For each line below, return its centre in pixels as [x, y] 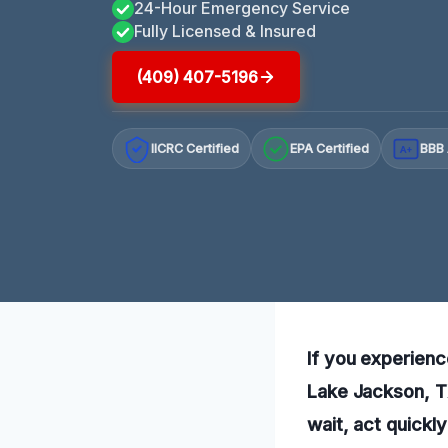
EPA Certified [330, 149]
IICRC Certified [195, 149]
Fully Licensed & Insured [225, 30]
